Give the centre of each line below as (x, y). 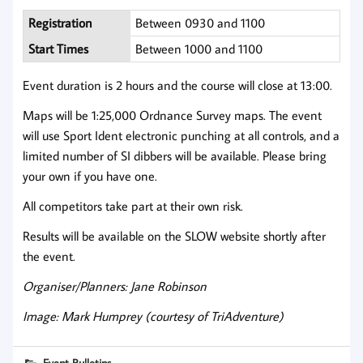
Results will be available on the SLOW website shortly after (174, 235)
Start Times (59, 48)
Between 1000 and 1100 (199, 48)
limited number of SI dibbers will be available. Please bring (175, 155)
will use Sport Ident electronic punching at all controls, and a (181, 135)
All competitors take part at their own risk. (133, 205)
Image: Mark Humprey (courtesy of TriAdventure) (153, 316)
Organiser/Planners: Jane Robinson (115, 286)
